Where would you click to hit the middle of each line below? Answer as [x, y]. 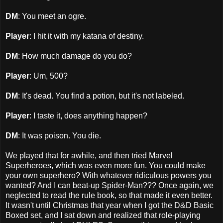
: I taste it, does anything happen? [88, 115]
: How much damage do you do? [75, 56]
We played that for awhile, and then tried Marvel [89, 155]
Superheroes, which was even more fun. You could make [106, 165]
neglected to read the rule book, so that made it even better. [109, 195]
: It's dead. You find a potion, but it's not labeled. [101, 96]
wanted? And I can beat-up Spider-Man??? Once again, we [110, 185]
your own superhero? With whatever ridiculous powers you [109, 175]
